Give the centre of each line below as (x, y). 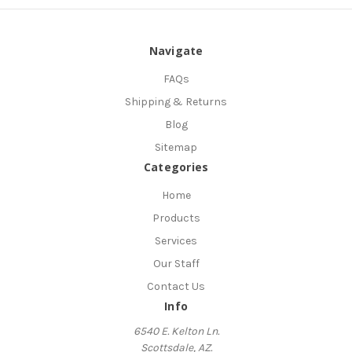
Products (176, 218)
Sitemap (176, 148)
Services (176, 241)
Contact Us (176, 286)
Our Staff (176, 264)
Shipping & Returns (176, 102)
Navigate (176, 51)
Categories (176, 167)
